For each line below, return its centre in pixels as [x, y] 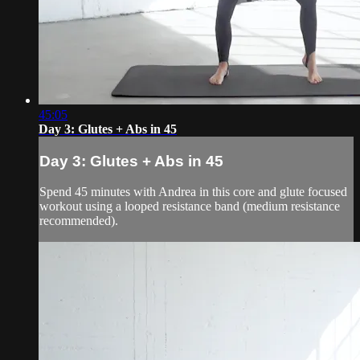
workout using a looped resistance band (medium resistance [190, 207]
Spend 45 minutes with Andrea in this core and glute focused [193, 192]
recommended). [79, 221]
